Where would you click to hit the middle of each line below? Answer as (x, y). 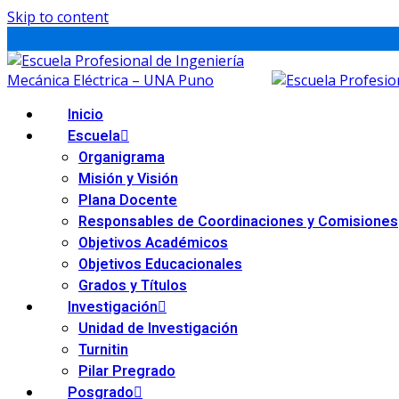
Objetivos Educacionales (160, 265)
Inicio (85, 115)
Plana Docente (128, 200)
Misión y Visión (128, 179)
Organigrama (122, 158)
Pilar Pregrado (127, 371)
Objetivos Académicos (153, 243)
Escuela (94, 136)
